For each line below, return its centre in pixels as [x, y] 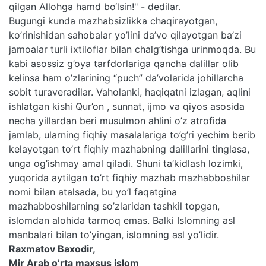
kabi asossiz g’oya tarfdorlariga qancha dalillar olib [124, 63]
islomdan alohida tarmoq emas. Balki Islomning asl [122, 220]
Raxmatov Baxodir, [52, 248]
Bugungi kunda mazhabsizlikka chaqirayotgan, [113, 20]
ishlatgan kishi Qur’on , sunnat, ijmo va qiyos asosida [127, 106]
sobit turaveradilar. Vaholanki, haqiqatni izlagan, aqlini [130, 92]
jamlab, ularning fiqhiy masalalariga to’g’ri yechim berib [132, 134]
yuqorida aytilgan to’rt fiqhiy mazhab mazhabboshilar [129, 177]
